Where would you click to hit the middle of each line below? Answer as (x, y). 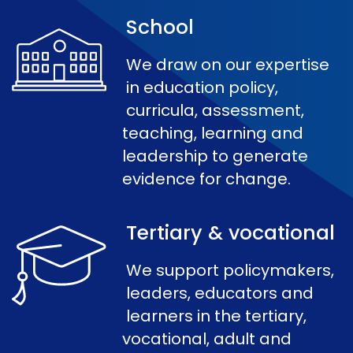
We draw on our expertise (228, 65)
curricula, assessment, (215, 111)
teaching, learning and (213, 134)
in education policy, (202, 88)
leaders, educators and (220, 294)
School (160, 28)
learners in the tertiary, (216, 316)
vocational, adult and (207, 339)
